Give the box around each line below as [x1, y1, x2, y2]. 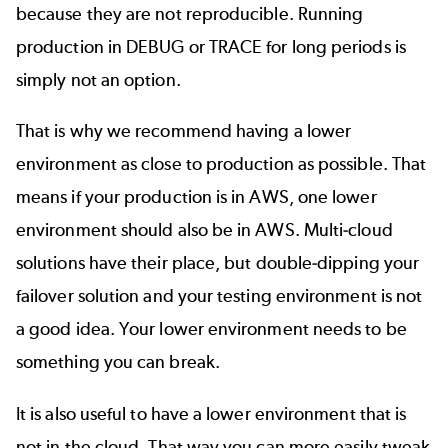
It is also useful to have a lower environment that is [16, 402, 407, 425]
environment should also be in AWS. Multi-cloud [16, 219, 393, 242]
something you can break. [16, 351, 220, 374]
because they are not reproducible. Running [16, 3, 364, 26]
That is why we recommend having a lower [16, 120, 352, 143]
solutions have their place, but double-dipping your [16, 252, 420, 275]
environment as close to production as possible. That [16, 153, 427, 176]
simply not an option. [16, 69, 181, 92]
